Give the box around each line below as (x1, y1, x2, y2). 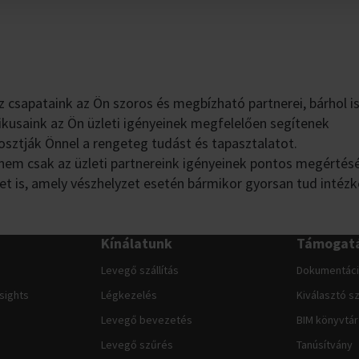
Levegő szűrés (101, 337, 174, 353)
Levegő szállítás (101, 262, 179, 277)
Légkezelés (101, 288, 158, 303)
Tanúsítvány (296, 337, 353, 353)
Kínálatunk (101, 233, 173, 252)
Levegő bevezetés (101, 313, 193, 328)
